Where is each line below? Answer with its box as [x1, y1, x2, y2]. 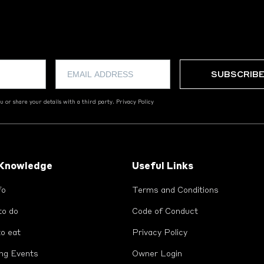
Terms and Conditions [132, 186, 219, 194]
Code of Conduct [132, 207, 198, 216]
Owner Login [132, 249, 182, 258]
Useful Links [132, 161, 193, 171]
